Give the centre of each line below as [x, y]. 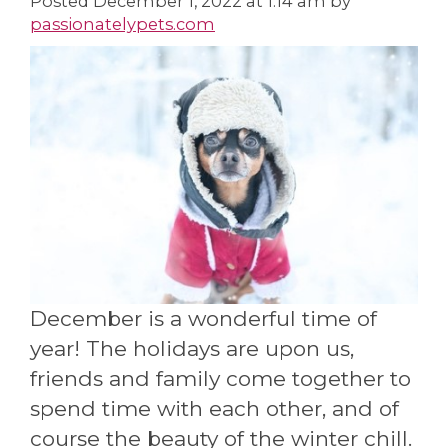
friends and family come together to [220, 378]
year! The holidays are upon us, [192, 348]
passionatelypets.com [122, 23]
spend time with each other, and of [214, 408]
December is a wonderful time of [203, 318]
